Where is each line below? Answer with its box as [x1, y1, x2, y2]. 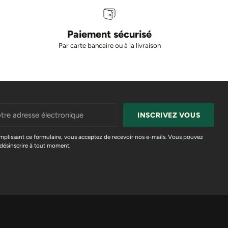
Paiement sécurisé [67, 28, 152, 41]
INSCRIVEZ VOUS [137, 110, 201, 119]
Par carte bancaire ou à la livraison [58, 41, 161, 50]
